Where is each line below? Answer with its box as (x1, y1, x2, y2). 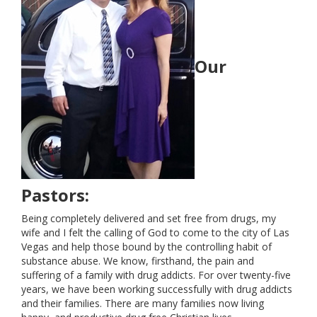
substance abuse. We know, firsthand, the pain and (21, 254, 254, 267)
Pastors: (21, 183, 89, 207)
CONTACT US (18, 165, 92, 182)
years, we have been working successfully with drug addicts (21, 282, 292, 296)
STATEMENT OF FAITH (42, 18, 169, 35)
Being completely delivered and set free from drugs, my (21, 212, 276, 225)
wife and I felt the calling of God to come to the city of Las (21, 226, 289, 239)
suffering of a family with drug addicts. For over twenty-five (21, 268, 291, 282)
